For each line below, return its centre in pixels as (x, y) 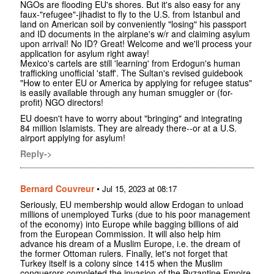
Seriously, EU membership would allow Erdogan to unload (132, 205)
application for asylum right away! (85, 54)
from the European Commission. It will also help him (120, 234)
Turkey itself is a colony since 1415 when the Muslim (121, 263)
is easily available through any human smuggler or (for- (127, 93)
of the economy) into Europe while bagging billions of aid (129, 224)
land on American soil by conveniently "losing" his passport (133, 24)
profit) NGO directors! (62, 102)
